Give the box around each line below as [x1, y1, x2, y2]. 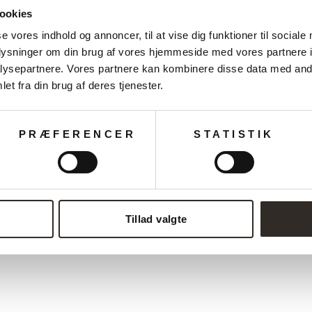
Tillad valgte [125, 213, 187, 226]
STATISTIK [194, 128, 274, 141]
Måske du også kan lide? [59, 107, 253, 130]
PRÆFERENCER [18, 128, 136, 141]
